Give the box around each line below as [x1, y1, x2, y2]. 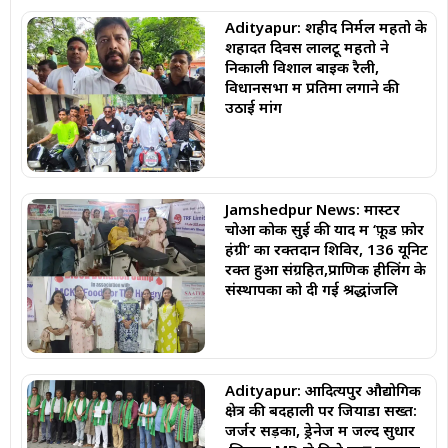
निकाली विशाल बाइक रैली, [224, 56, 379, 77]
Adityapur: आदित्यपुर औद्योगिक [224, 380, 421, 401]
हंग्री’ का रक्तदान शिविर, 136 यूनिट [224, 238, 428, 259]
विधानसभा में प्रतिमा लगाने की [224, 76, 399, 97]
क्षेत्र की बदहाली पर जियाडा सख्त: [224, 400, 417, 421]
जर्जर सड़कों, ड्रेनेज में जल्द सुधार [224, 420, 415, 441]
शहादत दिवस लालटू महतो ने [224, 36, 389, 57]
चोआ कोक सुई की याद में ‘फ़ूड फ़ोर [224, 218, 424, 239]
